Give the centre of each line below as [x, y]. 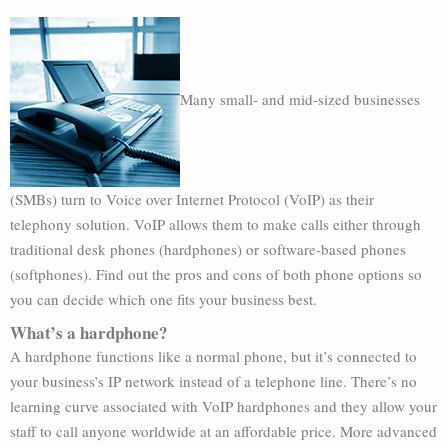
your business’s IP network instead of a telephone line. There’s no [213, 381]
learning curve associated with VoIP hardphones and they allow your [223, 406]
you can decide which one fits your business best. [163, 299]
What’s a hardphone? [89, 332]
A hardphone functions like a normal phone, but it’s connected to [213, 356]
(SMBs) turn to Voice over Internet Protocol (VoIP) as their [192, 199]
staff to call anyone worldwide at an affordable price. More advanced [223, 431]
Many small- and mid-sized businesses [300, 99]
